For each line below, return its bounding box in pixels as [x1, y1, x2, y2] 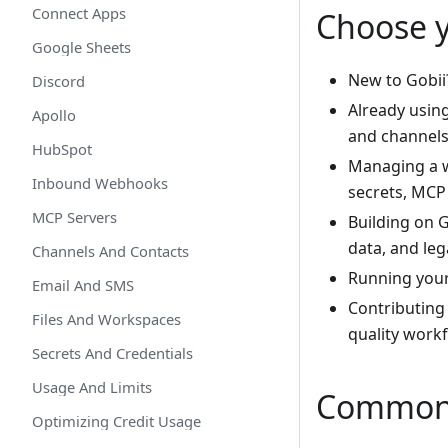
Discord [32, 71, 85, 91]
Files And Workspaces [32, 309, 181, 329]
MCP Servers [32, 207, 117, 227]
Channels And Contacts [32, 241, 189, 261]
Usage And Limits [32, 377, 152, 397]
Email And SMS [32, 275, 134, 295]
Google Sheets [32, 37, 131, 57]
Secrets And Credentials [32, 343, 193, 363]
